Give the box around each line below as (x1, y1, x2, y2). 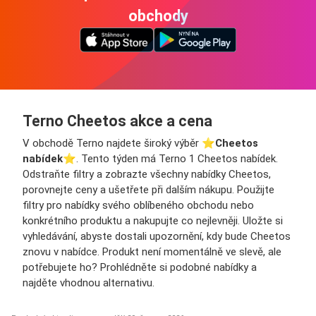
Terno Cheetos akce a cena (23, 111, 212, 130)
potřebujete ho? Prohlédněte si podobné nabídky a (23, 260, 257, 274)
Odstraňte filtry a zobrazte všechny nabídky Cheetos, (23, 167, 271, 181)
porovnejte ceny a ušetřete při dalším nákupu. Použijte (23, 183, 274, 196)
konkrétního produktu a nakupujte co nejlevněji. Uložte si (23, 214, 283, 227)
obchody (128, 6, 188, 25)
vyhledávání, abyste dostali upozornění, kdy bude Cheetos (23, 229, 291, 243)
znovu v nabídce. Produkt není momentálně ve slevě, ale (23, 245, 281, 258)
